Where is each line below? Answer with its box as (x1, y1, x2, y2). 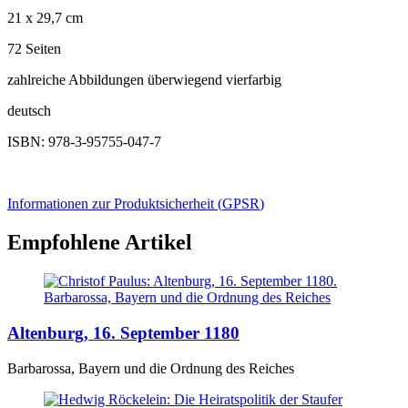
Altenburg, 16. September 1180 (7, 322, 240, 342)
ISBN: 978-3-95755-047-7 (7, 134, 161, 150)
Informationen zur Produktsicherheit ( (7, 196, 222, 212)
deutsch (7, 103, 51, 119)
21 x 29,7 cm (7, 10, 83, 26)
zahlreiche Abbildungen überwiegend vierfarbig (7, 72, 281, 88)
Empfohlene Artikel (7, 230, 192, 255)
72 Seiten (7, 41, 61, 57)
